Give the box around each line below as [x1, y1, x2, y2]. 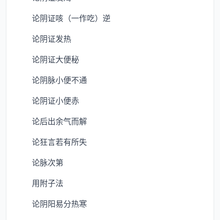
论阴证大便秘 [16, 53, 79, 65]
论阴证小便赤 [16, 94, 79, 106]
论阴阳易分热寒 [16, 197, 87, 209]
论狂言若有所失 [16, 136, 87, 147]
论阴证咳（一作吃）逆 [16, 12, 110, 24]
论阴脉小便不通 [16, 74, 87, 85]
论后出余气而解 [16, 115, 87, 127]
